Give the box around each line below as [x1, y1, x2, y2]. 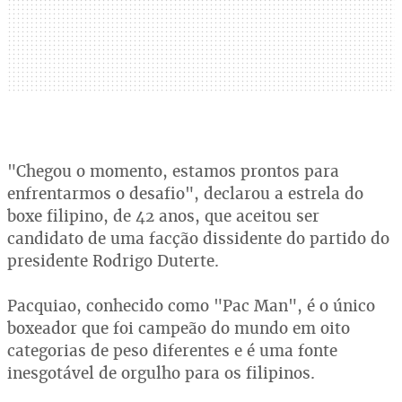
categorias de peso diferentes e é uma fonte [7, 340, 337, 361]
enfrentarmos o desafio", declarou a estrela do [7, 183, 363, 204]
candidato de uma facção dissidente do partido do [7, 228, 389, 249]
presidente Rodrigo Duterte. [7, 250, 219, 271]
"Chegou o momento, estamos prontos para [7, 161, 339, 181]
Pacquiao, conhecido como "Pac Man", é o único [7, 295, 375, 316]
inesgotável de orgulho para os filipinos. [7, 363, 315, 383]
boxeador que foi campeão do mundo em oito [7, 318, 350, 338]
